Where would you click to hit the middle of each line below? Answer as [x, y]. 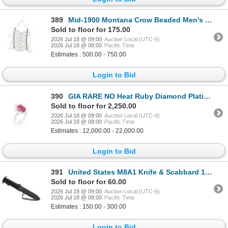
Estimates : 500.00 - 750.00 [89, 55]
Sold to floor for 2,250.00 [94, 106]
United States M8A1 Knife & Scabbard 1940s [137, 172]
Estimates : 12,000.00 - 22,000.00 [97, 131]
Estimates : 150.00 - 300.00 [89, 206]
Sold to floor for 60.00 [89, 181]
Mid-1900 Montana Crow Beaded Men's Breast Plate [137, 20]
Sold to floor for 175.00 [91, 30]
